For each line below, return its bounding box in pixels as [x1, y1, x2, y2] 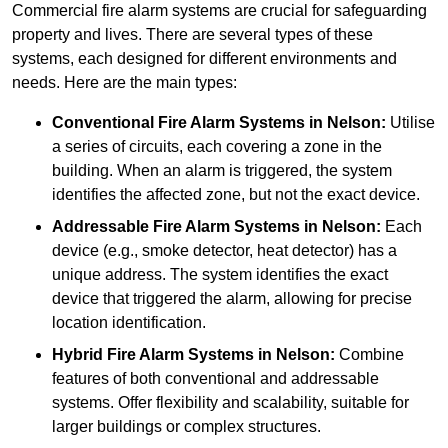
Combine [335, 346, 404, 364]
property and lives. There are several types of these [12, 26, 373, 44]
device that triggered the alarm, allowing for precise [52, 290, 412, 308]
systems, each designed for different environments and [12, 50, 397, 68]
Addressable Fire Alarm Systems [52, 218, 300, 236]
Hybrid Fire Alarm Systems [52, 346, 254, 364]
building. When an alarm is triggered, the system [52, 162, 392, 180]
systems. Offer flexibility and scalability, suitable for [52, 394, 409, 412]
